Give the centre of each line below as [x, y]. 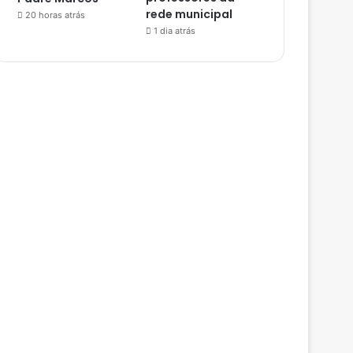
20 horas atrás [56, 15]
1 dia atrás [175, 31]
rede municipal [190, 15]
